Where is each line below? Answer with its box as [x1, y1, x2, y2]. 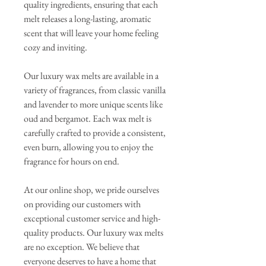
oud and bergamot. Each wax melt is [24, 112, 151, 125]
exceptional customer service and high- [24, 211, 160, 224]
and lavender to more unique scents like [24, 97, 163, 110]
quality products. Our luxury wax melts [24, 226, 163, 239]
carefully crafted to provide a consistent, [24, 126, 166, 139]
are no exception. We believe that [24, 240, 140, 253]
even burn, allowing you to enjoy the [24, 140, 153, 153]
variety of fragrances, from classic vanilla [24, 83, 166, 96]
